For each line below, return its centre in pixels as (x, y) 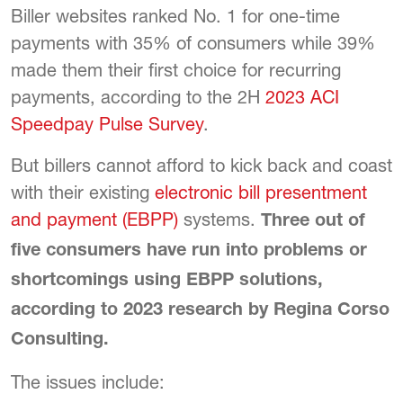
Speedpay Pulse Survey (107, 124)
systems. (219, 219)
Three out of (313, 223)
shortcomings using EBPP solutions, (167, 282)
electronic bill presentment (261, 193)
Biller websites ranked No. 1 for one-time (175, 16)
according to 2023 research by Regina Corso (200, 312)
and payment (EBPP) (94, 219)
